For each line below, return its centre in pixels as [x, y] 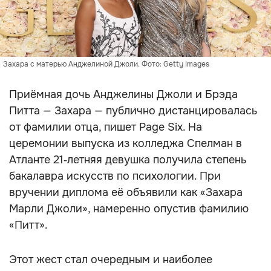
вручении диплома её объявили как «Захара [126, 192]
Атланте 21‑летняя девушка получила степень [128, 160]
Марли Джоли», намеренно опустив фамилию [129, 209]
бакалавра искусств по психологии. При [115, 176]
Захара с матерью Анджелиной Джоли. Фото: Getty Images [106, 64]
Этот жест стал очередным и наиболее [111, 260]
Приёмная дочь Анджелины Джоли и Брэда [123, 94]
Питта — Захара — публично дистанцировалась [133, 111]
